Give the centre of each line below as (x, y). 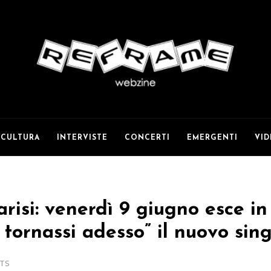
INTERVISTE (83, 138)
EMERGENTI (213, 138)
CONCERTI (148, 138)
